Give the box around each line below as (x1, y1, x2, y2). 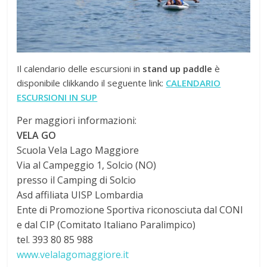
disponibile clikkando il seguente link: (17, 77, 166, 89)
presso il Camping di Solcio (17, 173, 136, 187)
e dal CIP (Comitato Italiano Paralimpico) (17, 218, 196, 232)
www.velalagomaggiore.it (17, 248, 129, 262)
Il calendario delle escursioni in (17, 63, 143, 75)
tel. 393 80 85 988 (17, 233, 94, 247)
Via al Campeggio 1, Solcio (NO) (17, 159, 157, 172)
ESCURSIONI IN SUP (17, 91, 98, 104)
